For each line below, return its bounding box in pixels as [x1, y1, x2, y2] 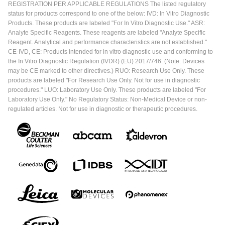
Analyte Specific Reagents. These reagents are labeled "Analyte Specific [8, 29, 205, 36]
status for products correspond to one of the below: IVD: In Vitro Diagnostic [8, 10, 209, 17]
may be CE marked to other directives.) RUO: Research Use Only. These [8, 67, 204, 74]
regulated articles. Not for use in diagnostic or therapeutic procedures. [8, 105, 197, 113]
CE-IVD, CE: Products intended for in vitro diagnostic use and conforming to [8, 48, 213, 55]
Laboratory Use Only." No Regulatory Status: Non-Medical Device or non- [8, 95, 207, 103]
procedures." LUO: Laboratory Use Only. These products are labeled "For [8, 86, 206, 93]
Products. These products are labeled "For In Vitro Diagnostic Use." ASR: [8, 19, 205, 27]
